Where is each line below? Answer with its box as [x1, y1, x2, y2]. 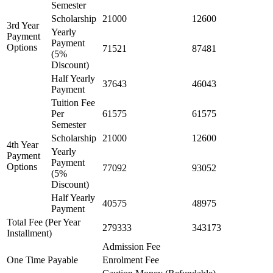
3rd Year [7, 20, 39, 31]
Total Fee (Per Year [7, 217, 80, 228]
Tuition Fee [51, 97, 95, 108]
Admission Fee [102, 241, 160, 252]
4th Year [7, 140, 38, 151]
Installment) [7, 228, 52, 239]
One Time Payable [7, 255, 78, 266]
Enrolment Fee [102, 255, 159, 266]
